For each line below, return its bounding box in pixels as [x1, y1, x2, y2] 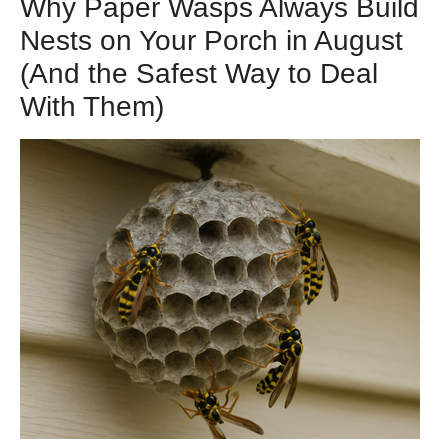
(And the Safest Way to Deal [20, 58, 378, 90]
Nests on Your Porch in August [20, 25, 403, 57]
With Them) [20, 91, 164, 123]
